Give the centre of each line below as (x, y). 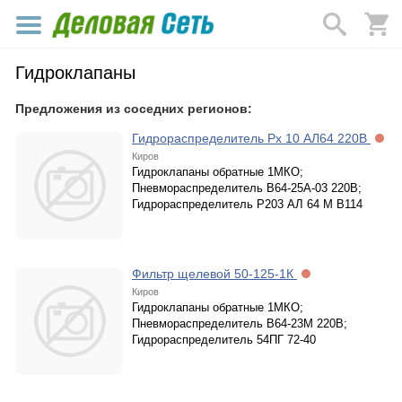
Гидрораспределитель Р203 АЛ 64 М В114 (247, 204)
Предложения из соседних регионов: (134, 109)
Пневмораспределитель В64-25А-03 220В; (247, 188)
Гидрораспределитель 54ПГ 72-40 (224, 340)
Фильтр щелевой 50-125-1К (214, 274)
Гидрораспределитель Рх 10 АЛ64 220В (251, 138)
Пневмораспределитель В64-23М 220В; (240, 323)
